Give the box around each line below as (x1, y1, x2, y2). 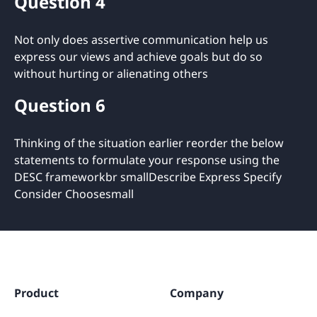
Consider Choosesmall (14, 185, 134, 202)
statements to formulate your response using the (14, 151, 279, 168)
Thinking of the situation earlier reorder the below (14, 134, 284, 151)
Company (170, 284, 224, 301)
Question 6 (14, 93, 105, 117)
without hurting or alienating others (14, 65, 208, 81)
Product (14, 284, 59, 301)
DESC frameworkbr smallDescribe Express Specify (14, 168, 282, 185)
